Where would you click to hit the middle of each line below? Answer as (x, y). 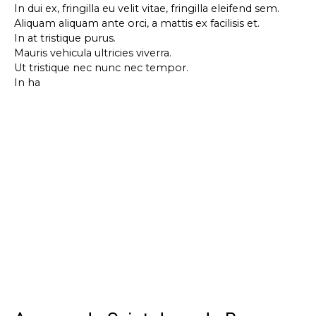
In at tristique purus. (65, 38)
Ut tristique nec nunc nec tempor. (101, 67)
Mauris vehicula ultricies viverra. (93, 53)
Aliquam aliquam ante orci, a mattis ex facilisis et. (137, 23)
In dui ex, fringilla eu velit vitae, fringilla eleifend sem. (147, 8)
